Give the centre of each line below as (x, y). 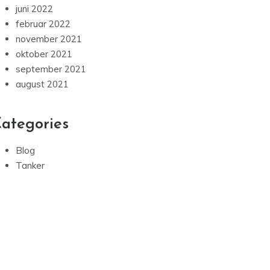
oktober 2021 (44, 54)
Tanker (30, 166)
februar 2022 (43, 24)
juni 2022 (34, 9)
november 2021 (49, 39)
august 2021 (42, 84)
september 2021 (51, 69)
